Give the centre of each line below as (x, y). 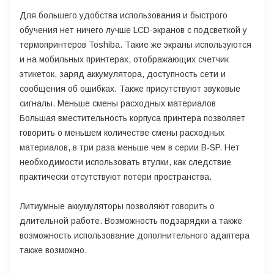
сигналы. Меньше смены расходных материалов (118, 103)
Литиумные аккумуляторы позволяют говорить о (117, 206)
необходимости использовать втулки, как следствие (125, 162)
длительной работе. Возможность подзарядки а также (131, 220)
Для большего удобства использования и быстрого (124, 15)
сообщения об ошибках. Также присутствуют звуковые (130, 88)
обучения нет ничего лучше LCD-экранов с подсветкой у (133, 30)
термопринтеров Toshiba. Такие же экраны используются (135, 44)
